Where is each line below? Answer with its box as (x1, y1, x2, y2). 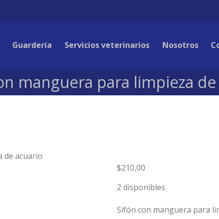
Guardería (12, 39, 52, 50)
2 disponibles (117, 181, 165, 193)
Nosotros (162, 39, 198, 50)
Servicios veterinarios (65, 39, 150, 50)
